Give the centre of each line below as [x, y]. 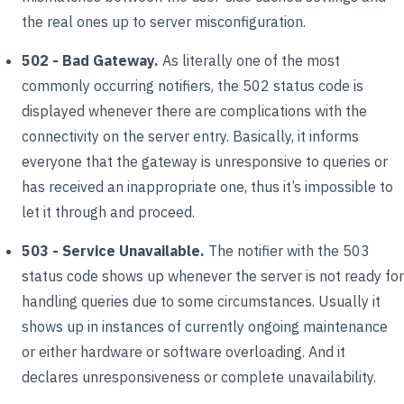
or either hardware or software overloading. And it [184, 352]
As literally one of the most [249, 60]
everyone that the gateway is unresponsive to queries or [205, 161]
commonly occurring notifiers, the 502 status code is [193, 85]
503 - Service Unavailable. [113, 251]
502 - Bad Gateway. [90, 60]
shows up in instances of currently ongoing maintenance [205, 327]
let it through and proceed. [108, 211]
